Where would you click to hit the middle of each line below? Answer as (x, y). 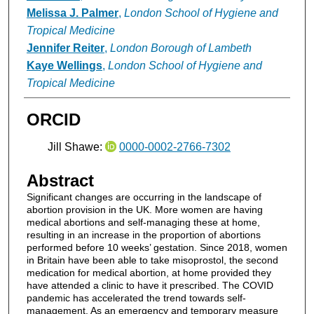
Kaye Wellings (64, 65)
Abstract (60, 180)
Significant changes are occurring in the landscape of (144, 197)
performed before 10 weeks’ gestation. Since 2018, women (157, 247)
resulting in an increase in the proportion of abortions (143, 234)
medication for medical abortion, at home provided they (149, 272)
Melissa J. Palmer (72, 13)
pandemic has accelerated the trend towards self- (136, 298)
